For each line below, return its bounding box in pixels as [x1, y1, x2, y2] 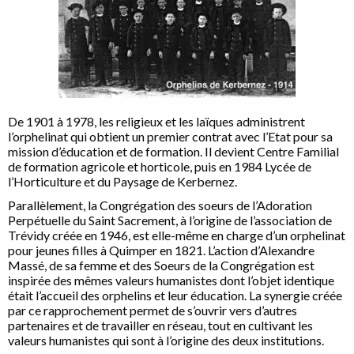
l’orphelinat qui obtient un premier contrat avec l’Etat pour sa [8, 129, 333, 144]
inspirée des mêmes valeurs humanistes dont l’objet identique [8, 273, 334, 288]
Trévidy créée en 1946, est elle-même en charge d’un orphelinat [8, 228, 345, 243]
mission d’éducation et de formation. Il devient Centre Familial [8, 144, 339, 159]
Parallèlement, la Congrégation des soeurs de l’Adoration [8, 198, 312, 213]
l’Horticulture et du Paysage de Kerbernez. [8, 174, 237, 189]
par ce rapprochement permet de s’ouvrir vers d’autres [8, 303, 297, 318]
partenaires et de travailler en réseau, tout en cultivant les [8, 318, 313, 333]
